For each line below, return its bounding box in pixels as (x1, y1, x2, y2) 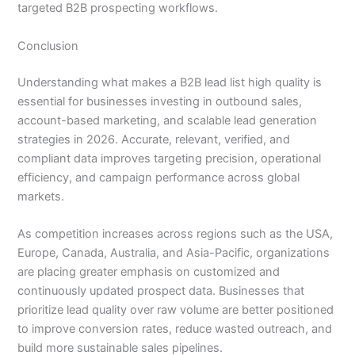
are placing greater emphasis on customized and (17, 265, 281, 280)
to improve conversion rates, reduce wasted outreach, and (17, 322, 333, 337)
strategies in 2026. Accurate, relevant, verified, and (17, 132, 291, 147)
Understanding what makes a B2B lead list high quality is (17, 74, 323, 90)
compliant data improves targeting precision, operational (17, 151, 322, 166)
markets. (17, 189, 65, 204)
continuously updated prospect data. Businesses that (17, 284, 305, 299)
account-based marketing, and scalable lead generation (17, 113, 318, 128)
